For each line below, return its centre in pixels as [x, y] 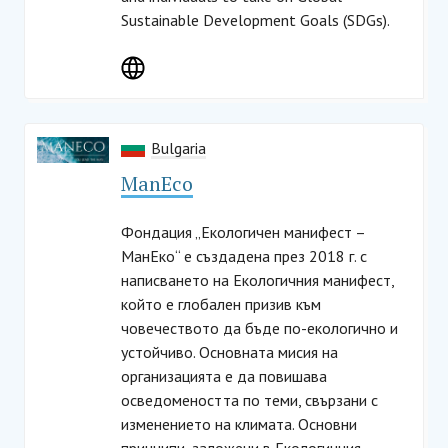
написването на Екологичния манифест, [257, 280]
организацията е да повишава [224, 376]
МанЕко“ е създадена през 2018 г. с [244, 256]
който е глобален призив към [221, 304]
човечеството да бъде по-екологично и [259, 328]
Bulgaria [178, 148]
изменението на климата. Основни [239, 424]
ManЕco [157, 183]
